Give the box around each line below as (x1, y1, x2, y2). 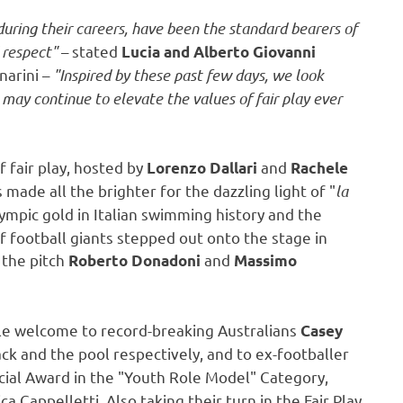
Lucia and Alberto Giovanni (121, 41, 316, 61)
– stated (61, 40, 121, 60)
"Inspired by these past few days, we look (53, 64, 324, 85)
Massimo (234, 251, 297, 271)
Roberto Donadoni (68, 251, 201, 271)
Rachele (291, 158, 348, 178)
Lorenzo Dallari (147, 158, 257, 178)
